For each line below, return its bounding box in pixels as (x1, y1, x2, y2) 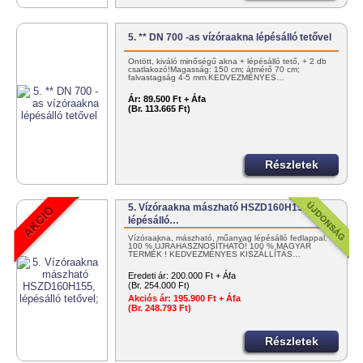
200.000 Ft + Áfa (171, 271, 237, 281)
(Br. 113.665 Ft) (128, 104, 191, 114)
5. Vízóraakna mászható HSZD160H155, (128, 202, 312, 214)
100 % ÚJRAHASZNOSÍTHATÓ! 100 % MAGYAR (128, 241, 312, 251)
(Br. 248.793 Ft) (128, 303, 192, 314)
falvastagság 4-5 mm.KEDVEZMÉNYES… (128, 73, 285, 83)
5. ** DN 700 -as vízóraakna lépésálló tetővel (128, 32, 332, 44)
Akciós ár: (128, 293, 172, 304)
